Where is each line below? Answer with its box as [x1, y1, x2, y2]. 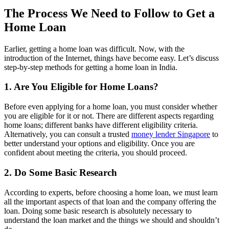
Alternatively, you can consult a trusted [4, 130, 131, 139]
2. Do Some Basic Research [4, 167, 117, 178]
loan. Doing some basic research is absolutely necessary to [4, 206, 192, 215]
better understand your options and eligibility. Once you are [4, 139, 195, 148]
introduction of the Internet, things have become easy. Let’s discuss [4, 53, 219, 62]
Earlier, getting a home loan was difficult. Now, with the [4, 44, 185, 53]
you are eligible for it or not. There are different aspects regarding [4, 111, 214, 121]
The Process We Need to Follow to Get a [4, 6, 215, 20]
